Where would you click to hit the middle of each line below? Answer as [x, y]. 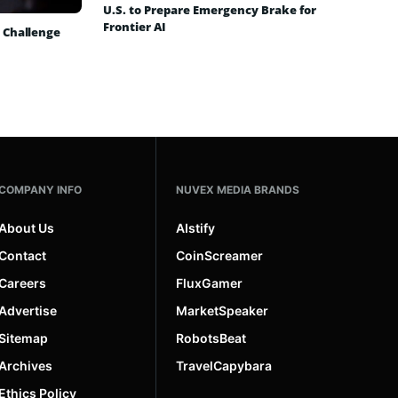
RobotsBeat [211, 338]
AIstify [195, 228]
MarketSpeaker [222, 311]
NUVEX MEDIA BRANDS [238, 190]
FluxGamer [209, 283]
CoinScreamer [219, 256]
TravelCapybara [224, 366]
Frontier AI [135, 26]
